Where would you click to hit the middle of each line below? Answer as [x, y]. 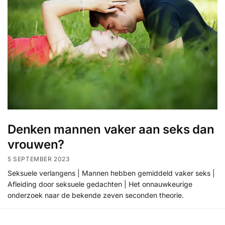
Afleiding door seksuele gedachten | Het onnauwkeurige [100, 184]
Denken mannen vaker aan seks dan [111, 129]
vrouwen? [36, 144]
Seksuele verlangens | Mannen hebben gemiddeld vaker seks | [111, 173]
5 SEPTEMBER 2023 [39, 159]
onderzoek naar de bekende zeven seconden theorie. [96, 195]
